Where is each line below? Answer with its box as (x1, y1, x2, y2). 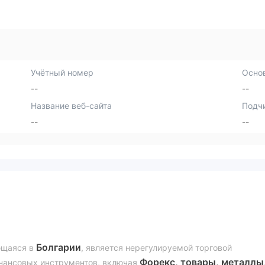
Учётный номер (31, 67, 94, 77)
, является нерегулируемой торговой (81, 243, 232, 253)
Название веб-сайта (31, 100, 112, 111)
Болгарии (36, 241, 81, 254)
